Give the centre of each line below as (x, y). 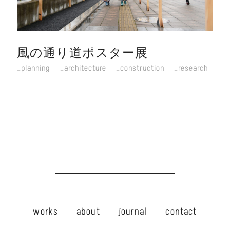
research (193, 68)
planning (36, 68)
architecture (85, 68)
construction (142, 68)
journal (133, 212)
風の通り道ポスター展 (83, 53)
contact (181, 212)
